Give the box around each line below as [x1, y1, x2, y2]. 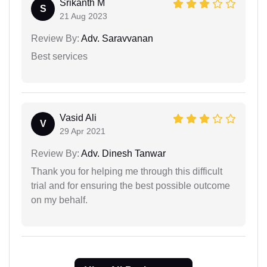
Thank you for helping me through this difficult [31, 166, 222, 176]
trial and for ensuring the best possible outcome [31, 180, 230, 191]
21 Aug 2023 [60, 11, 107, 21]
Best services [31, 51, 88, 61]
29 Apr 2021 [60, 126, 105, 136]
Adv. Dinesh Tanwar [79, 148, 166, 159]
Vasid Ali [60, 112, 97, 123]
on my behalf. [31, 194, 88, 205]
